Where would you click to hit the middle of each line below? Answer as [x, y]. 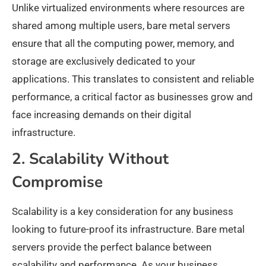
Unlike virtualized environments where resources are [128, 8]
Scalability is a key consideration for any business [123, 211]
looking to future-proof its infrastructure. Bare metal [128, 229]
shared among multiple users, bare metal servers [121, 26]
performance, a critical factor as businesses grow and [132, 97]
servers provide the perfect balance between [112, 247]
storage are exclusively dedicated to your [104, 61]
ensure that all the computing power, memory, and [123, 43]
